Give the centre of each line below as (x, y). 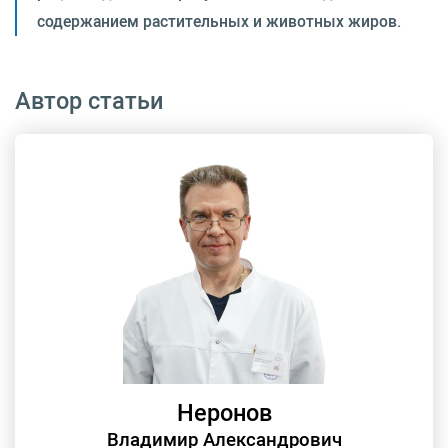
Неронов (224, 412)
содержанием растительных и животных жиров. (219, 21)
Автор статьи (89, 100)
